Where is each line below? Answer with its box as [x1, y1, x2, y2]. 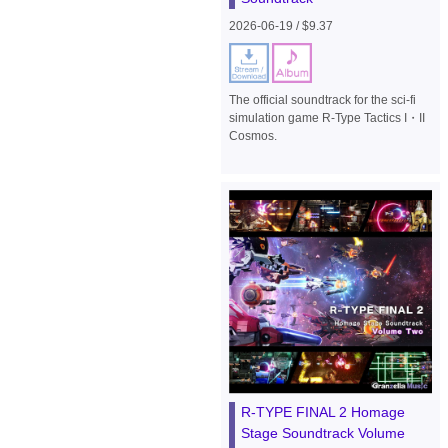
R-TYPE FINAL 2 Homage [240, 403, 405, 420]
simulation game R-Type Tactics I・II [228, 110, 425, 125]
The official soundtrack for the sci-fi [228, 92, 416, 107]
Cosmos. [228, 128, 277, 143]
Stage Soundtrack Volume [240, 424, 405, 441]
